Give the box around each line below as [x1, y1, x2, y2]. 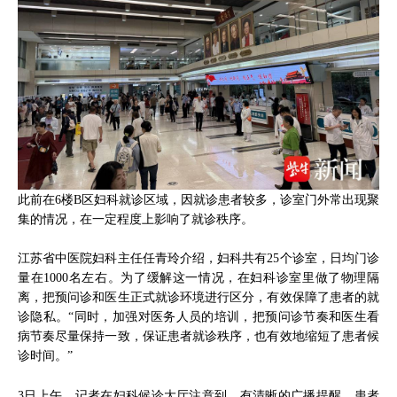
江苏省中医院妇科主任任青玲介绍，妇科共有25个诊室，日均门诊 [18, 251, 379, 266]
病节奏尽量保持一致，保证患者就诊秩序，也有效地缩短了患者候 [18, 329, 379, 344]
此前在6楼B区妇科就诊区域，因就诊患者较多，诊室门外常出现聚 [18, 191, 379, 206]
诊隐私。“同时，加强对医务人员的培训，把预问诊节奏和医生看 [18, 309, 379, 324]
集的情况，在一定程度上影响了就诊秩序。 [18, 211, 253, 226]
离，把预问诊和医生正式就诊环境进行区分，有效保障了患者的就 [18, 290, 379, 305]
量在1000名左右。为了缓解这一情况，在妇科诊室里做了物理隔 [18, 270, 379, 285]
